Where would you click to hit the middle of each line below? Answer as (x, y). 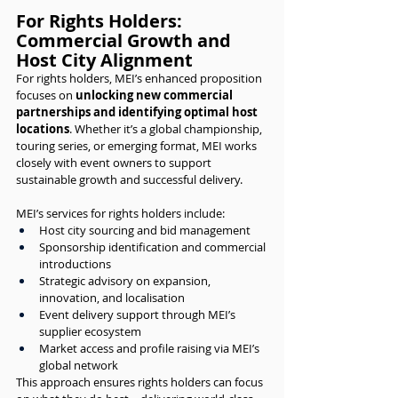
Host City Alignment (104, 60)
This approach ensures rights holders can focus (141, 382)
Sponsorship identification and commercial (154, 247)
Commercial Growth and (126, 40)
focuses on (46, 95)
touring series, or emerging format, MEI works (138, 146)
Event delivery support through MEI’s (139, 314)
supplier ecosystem (90, 331)
